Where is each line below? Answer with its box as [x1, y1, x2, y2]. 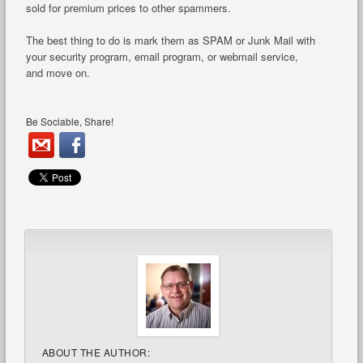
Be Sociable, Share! [25, 114, 113, 128]
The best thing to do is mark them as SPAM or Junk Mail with [25, 32, 315, 48]
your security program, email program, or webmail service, [25, 49, 298, 64]
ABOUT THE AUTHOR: [41, 345, 151, 359]
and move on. [25, 65, 90, 80]
